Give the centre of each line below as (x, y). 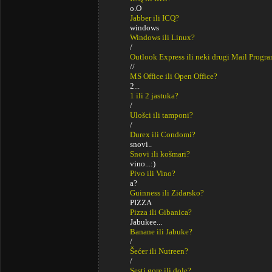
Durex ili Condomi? (163, 134)
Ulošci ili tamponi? (161, 115)
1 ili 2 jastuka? (154, 96)
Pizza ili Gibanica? (161, 212)
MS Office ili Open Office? (174, 76)
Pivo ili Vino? (153, 173)
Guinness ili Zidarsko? (167, 193)
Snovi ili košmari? (160, 154)
